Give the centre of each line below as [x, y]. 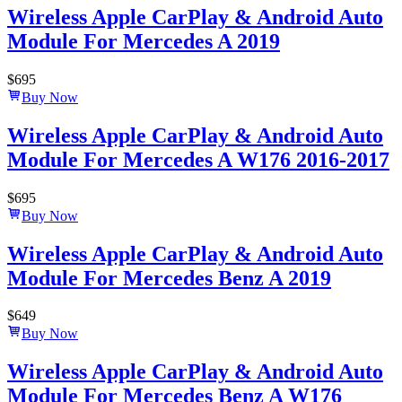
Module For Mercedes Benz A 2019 [169, 278]
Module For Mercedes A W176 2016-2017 [198, 159]
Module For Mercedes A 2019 [144, 41]
